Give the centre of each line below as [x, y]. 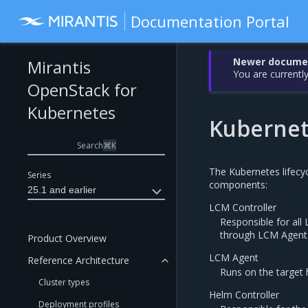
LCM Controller [243, 207]
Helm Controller [244, 295]
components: [238, 185]
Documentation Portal [210, 21]
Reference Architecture [78, 260]
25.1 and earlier [62, 190]
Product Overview [67, 238]
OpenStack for [82, 90]
